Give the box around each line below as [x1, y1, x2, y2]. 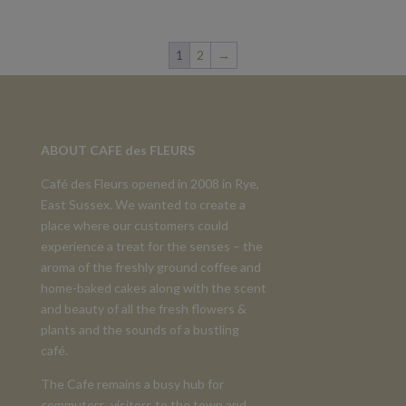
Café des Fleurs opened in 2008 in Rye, [40, 175, 259, 191]
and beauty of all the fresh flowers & [40, 300, 246, 316]
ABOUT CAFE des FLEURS [40, 141, 195, 158]
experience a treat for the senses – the [40, 237, 263, 254]
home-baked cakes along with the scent [40, 279, 266, 295]
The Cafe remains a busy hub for [40, 375, 224, 391]
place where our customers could [40, 217, 228, 233]
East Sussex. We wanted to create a [40, 196, 246, 212]
